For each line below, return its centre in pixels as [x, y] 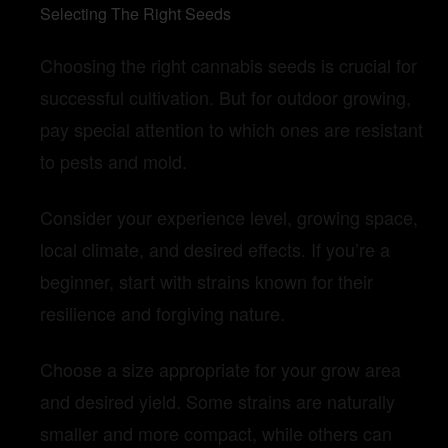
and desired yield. [113, 401]
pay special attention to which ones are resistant [231, 129]
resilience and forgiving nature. [162, 313]
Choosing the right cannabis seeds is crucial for [228, 65]
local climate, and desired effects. [173, 249]
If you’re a [348, 249]
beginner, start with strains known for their [206, 281]
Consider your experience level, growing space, [229, 217]
